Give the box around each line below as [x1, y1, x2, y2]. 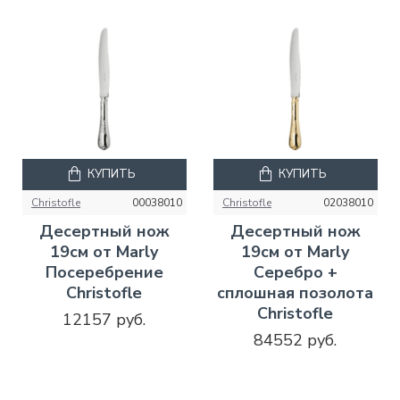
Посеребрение [45, 261, 163, 283]
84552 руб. [254, 329, 337, 351]
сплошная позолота [217, 281, 374, 304]
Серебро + [253, 261, 337, 283]
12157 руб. [62, 308, 146, 330]
